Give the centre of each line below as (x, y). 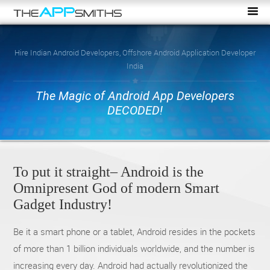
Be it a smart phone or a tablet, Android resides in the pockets (135, 232)
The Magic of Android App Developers (135, 96)
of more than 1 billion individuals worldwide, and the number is (134, 249)
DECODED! (135, 111)
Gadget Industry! (63, 205)
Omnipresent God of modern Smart (117, 188)
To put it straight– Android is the (109, 172)
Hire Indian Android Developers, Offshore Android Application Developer (135, 53)
